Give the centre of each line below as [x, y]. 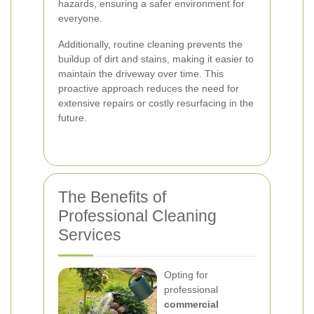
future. [73, 118]
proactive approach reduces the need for [149, 88]
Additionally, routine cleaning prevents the [150, 44]
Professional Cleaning [137, 216]
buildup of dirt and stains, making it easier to [156, 59]
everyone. [80, 18]
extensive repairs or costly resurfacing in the [156, 103]
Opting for [186, 275]
